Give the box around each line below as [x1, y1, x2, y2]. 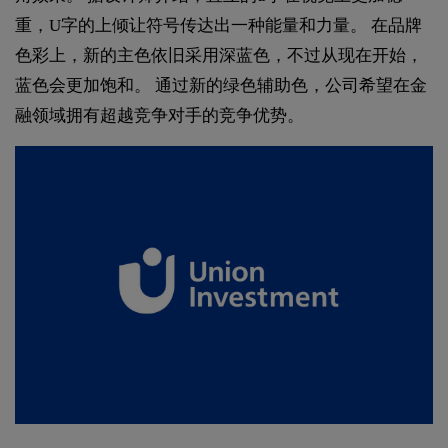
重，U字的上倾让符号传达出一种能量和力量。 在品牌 [15, 15, 422, 35]
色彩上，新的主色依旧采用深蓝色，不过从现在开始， [15, 45, 423, 65]
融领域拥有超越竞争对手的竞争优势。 [15, 105, 304, 125]
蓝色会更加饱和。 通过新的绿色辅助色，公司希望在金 [15, 75, 427, 95]
